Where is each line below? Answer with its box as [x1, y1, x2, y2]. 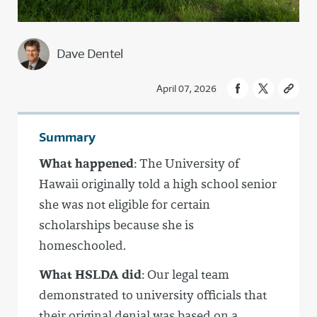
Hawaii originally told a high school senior [39, 175, 277, 193]
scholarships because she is [39, 217, 194, 234]
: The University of [134, 155, 240, 173]
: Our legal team [142, 266, 229, 284]
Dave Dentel [57, 46, 123, 62]
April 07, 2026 [156, 82, 217, 96]
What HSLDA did [39, 266, 142, 284]
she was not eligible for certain [39, 196, 210, 214]
